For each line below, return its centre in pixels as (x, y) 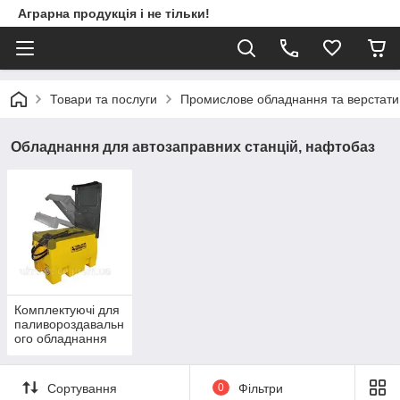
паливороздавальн (69, 325)
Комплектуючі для (67, 310)
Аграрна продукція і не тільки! (114, 13)
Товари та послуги (104, 99)
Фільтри (260, 388)
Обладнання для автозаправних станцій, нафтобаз (193, 147)
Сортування (82, 388)
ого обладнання (61, 339)
